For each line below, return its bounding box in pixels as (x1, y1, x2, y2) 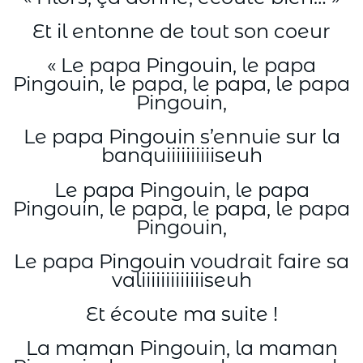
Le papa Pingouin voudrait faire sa (14, 249, 349, 273)
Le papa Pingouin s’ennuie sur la (23, 125, 340, 149)
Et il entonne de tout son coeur (32, 19, 331, 44)
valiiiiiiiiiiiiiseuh (111, 267, 252, 292)
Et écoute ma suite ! (85, 302, 278, 326)
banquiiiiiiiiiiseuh (100, 143, 263, 168)
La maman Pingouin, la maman (25, 336, 338, 361)
